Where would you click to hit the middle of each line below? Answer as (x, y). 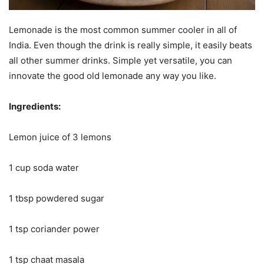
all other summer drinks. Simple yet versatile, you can (121, 60)
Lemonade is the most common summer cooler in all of (123, 29)
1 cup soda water (44, 167)
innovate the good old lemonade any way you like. (113, 75)
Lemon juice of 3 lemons (60, 137)
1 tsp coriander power (54, 229)
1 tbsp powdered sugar (57, 198)
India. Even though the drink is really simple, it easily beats (131, 45)
